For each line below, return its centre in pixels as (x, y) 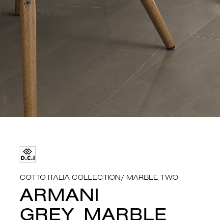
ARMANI (59, 194)
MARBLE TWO (152, 177)
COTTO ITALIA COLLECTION (70, 177)
